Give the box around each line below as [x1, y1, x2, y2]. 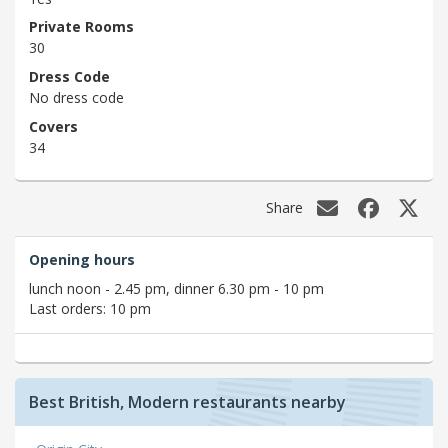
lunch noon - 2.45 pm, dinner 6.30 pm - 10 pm [29, 278, 324, 298]
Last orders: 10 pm [29, 298, 151, 318]
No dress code [29, 88, 124, 108]
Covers [29, 116, 78, 136]
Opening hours [29, 249, 135, 269]
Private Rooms [29, 17, 134, 37]
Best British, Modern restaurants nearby [29, 390, 346, 413]
